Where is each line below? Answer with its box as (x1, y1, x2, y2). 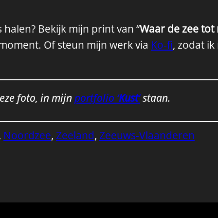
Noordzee (3, 128, 51, 142)
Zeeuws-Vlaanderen (99, 128, 195, 142)
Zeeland (56, 128, 94, 142)
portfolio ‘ (74, 91, 119, 105)
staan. (140, 91, 170, 105)
